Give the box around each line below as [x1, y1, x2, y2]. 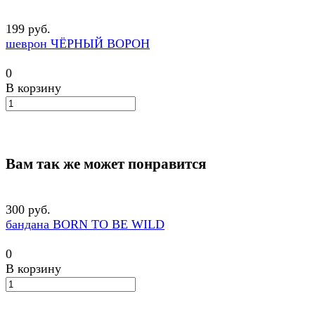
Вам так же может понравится [6, 155, 206, 173]
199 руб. [6, 22, 51, 37]
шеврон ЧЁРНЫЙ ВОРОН [6, 37, 150, 51]
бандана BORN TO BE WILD [6, 217, 165, 232]
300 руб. [6, 202, 51, 217]
